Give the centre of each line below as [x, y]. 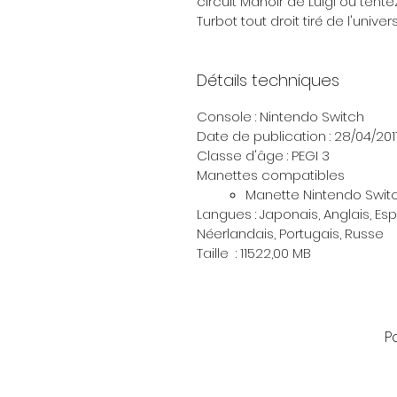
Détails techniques [268, 81]
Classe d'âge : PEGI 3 [263, 156]
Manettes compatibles [271, 175]
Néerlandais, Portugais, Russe [290, 234]
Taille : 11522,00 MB [254, 253]
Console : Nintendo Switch [280, 117]
